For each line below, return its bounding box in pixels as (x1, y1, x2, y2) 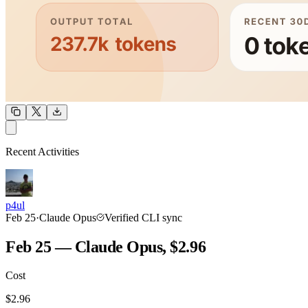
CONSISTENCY (186, 285, 242, 294)
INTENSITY (215, 195, 256, 203)
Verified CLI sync (104, 211, 182, 223)
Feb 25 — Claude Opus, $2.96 (5, 237, 206, 256)
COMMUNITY (14, 195, 61, 203)
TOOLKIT (56, 285, 91, 294)
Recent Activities (5, 145, 79, 157)
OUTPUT (122, 131, 154, 140)
